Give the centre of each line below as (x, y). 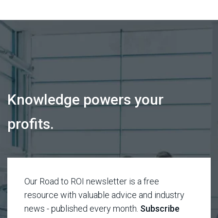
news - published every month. (82, 208)
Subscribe (160, 208)
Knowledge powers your (85, 99)
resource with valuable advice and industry (104, 195)
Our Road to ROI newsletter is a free (92, 181)
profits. (31, 124)
